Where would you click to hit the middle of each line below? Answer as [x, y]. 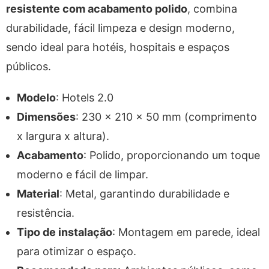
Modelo [36, 98]
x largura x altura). [63, 136]
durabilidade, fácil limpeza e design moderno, [120, 28]
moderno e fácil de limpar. [83, 174]
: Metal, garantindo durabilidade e [144, 194]
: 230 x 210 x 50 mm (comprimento [166, 117]
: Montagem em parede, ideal [186, 232]
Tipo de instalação [65, 232]
